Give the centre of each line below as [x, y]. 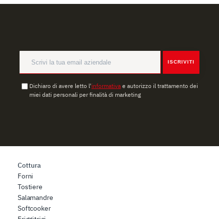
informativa [106, 86]
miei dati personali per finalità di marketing [85, 94]
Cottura [29, 165]
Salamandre [35, 197]
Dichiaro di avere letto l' [60, 86]
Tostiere [30, 186]
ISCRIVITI [181, 62]
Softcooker [34, 208]
